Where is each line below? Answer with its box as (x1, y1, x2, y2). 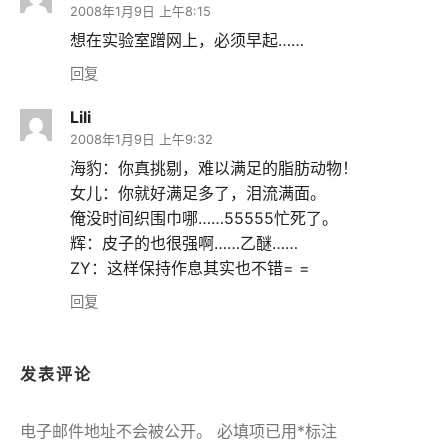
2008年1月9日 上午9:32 (70, 132, 213, 148)
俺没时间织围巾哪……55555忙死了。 (70, 208, 338, 229)
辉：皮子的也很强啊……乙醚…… (70, 233, 298, 254)
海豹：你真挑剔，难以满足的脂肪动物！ (70, 158, 358, 179)
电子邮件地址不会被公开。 (20, 421, 212, 442)
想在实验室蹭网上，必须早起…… (70, 29, 304, 50)
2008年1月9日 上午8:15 (70, 3, 211, 19)
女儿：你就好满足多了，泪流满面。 (70, 183, 326, 204)
